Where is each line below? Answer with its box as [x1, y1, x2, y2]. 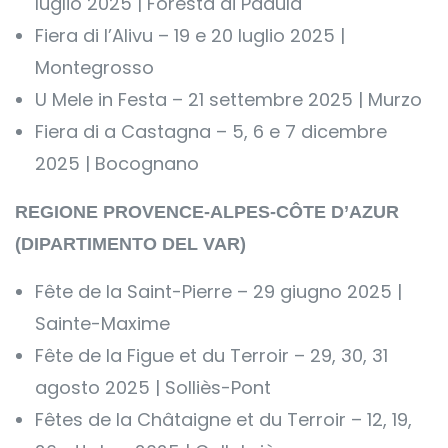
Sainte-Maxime [35, 311, 170, 336]
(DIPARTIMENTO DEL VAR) [15, 234, 246, 254]
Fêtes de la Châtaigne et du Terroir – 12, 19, [35, 407, 412, 432]
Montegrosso [35, 55, 154, 80]
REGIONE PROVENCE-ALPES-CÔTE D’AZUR [15, 202, 399, 222]
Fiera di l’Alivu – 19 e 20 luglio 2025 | [35, 23, 345, 48]
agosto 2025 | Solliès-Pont [35, 375, 271, 400]
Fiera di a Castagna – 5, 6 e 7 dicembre [35, 119, 387, 144]
